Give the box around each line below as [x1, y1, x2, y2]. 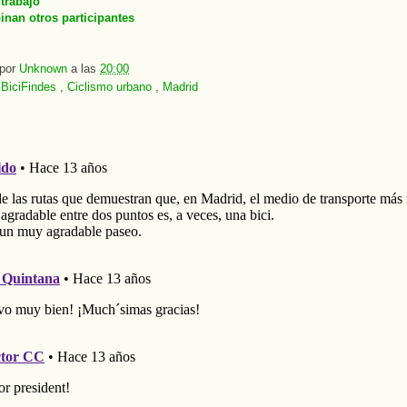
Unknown [19, 62, 71, 76]
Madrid [163, 80, 198, 94]
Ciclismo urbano [67, 80, 155, 94]
